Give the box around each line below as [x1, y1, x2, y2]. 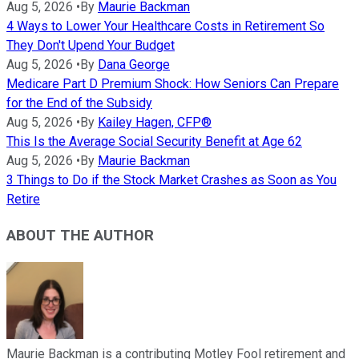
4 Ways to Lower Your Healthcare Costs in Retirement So [6, 18, 325, 34]
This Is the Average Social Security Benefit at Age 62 [6, 134, 302, 150]
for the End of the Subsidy [6, 95, 152, 111]
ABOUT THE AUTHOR [6, 226, 154, 244]
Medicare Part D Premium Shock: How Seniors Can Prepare [6, 76, 339, 92]
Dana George [98, 57, 170, 73]
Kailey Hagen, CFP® [98, 115, 212, 131]
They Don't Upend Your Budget [6, 38, 175, 54]
